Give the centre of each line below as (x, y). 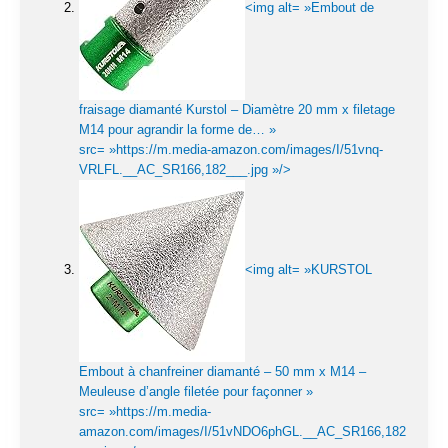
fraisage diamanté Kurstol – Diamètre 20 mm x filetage (237, 109)
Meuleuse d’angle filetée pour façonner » (196, 391)
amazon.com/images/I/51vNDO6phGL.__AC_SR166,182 (242, 431)
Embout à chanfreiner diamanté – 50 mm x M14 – (222, 371)
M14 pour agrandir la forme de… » (177, 129)
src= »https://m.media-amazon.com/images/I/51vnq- (231, 149)
